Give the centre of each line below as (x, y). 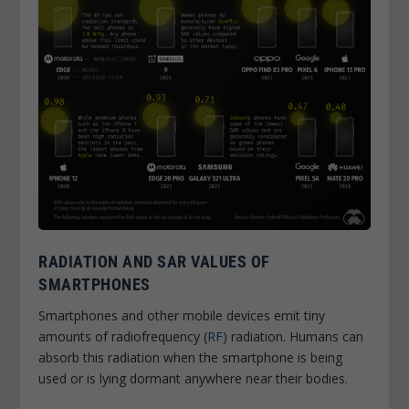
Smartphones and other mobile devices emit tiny (182, 316)
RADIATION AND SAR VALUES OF (154, 262)
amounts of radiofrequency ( (123, 337)
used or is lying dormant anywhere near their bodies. (194, 379)
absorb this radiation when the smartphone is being (191, 358)
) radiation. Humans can (294, 337)
